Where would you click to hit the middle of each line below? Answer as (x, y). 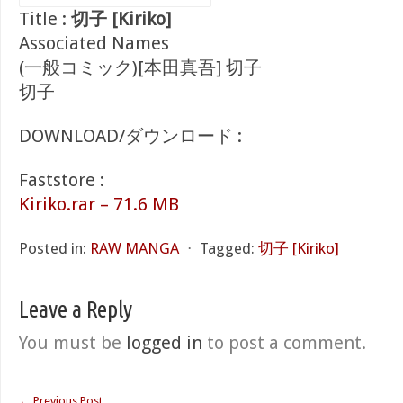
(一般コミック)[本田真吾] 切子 (140, 67)
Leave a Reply (76, 309)
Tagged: (227, 248)
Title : (45, 19)
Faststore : (62, 180)
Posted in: (53, 248)
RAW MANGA (134, 248)
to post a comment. (284, 343)
